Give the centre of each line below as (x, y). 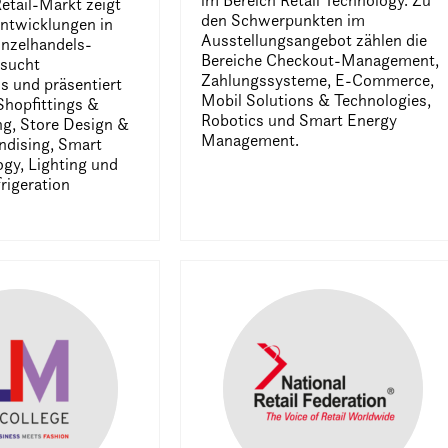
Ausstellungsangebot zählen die (314, 40)
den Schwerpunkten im (283, 20)
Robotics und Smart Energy (299, 120)
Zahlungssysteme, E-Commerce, (318, 80)
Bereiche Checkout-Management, (320, 60)
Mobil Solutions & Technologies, (316, 100)
